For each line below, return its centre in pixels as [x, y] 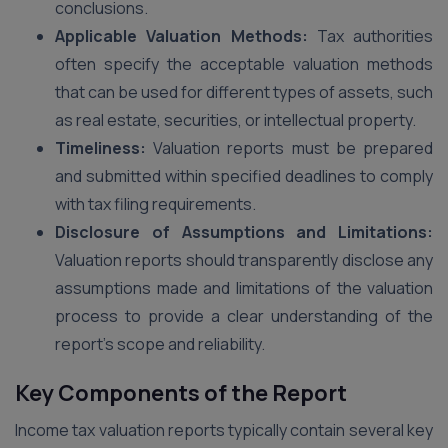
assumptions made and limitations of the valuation [244, 288]
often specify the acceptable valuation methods [244, 64]
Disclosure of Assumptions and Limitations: [244, 232]
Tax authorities [370, 36]
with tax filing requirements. [155, 204]
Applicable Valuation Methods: [181, 36]
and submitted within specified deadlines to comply [244, 176]
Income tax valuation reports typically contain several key [224, 430]
